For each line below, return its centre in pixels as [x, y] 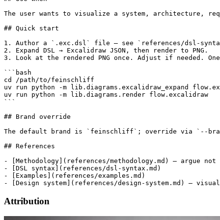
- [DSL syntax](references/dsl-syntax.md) [82, 168]
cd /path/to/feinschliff [49, 80]
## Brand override [37, 117]
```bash [18, 73]
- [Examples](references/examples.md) [75, 176]
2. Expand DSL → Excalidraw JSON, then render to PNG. [106, 51]
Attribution [27, 201]
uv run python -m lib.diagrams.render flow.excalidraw [106, 95]
